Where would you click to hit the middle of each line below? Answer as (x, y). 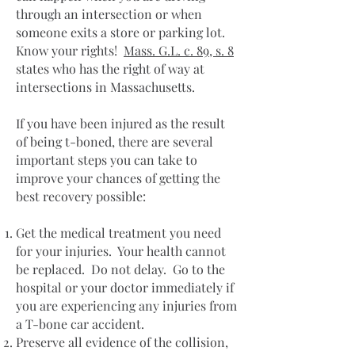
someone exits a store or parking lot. (122, 32)
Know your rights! (70, 50)
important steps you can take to (107, 160)
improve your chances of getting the (118, 178)
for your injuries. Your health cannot (121, 251)
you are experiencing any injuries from (126, 305)
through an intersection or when (109, 14)
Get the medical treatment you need (118, 233)
